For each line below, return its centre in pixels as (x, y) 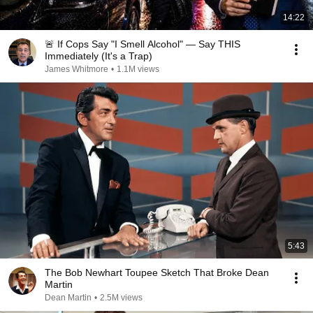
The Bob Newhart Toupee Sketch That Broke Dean (157, 272)
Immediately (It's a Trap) (99, 56)
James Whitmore (77, 69)
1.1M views (138, 69)
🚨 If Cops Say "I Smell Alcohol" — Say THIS (143, 44)
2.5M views (121, 298)
